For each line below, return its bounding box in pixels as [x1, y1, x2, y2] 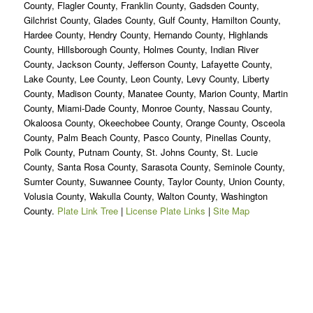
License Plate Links [125, 204, 205, 218]
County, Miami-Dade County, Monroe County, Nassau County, [23, 101, 272, 115]
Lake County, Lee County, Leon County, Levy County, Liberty [23, 72, 270, 86]
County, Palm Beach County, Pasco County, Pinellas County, [23, 131, 271, 145]
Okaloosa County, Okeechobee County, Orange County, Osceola [23, 116, 285, 130]
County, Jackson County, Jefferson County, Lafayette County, [23, 57, 272, 71]
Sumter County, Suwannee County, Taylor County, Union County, [23, 175, 285, 189]
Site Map [212, 204, 249, 218]
